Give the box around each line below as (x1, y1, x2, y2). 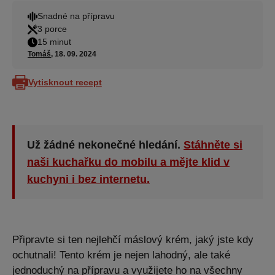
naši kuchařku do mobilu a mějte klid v (27, 156, 230, 168)
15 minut (37, 37, 71, 47)
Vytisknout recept (28, 77, 102, 87)
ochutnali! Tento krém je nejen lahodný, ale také (12, 249, 230, 261)
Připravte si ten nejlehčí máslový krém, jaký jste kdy (12, 234, 254, 246)
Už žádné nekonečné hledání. (27, 139, 184, 151)
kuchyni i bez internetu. (27, 173, 150, 185)
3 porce (37, 24, 67, 34)
